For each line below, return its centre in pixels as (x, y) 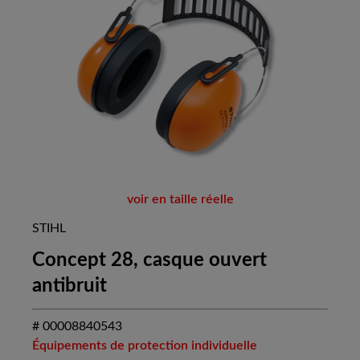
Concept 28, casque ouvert (149, 261)
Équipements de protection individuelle (145, 346)
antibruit (70, 286)
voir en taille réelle (180, 200)
